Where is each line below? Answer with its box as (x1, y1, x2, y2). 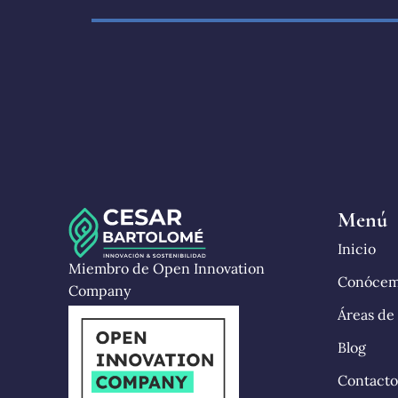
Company (68, 281, 131, 299)
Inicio (337, 240, 376, 258)
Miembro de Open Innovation (68, 259, 266, 277)
